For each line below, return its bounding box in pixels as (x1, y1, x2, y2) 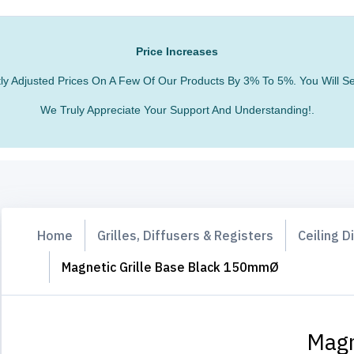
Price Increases (136, 44, 218, 58)
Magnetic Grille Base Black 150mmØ (62, 258, 279, 275)
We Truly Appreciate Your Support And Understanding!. (40, 103, 314, 116)
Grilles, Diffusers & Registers (97, 227, 273, 243)
